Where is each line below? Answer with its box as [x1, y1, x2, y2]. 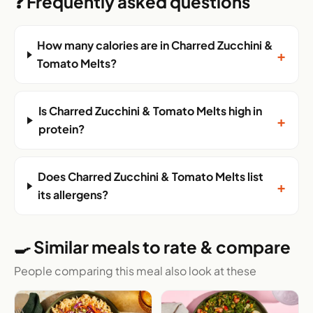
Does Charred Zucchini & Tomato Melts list [37, 169, 263, 184]
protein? [38, 122, 85, 137]
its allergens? [37, 187, 108, 203]
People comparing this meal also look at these [14, 263, 256, 279]
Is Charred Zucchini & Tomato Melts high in [38, 103, 262, 119]
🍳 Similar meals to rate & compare [14, 236, 291, 258]
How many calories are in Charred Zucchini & [37, 38, 274, 53]
